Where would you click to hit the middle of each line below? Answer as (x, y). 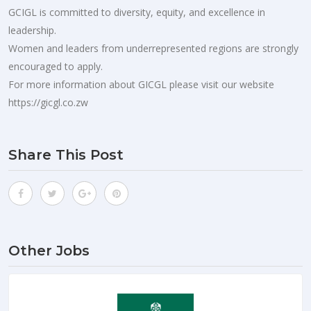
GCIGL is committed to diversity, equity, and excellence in (137, 12)
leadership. (32, 30)
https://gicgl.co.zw (48, 102)
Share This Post (66, 154)
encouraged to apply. (56, 66)
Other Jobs (49, 250)
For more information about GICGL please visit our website (141, 84)
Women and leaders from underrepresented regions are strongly (153, 48)
